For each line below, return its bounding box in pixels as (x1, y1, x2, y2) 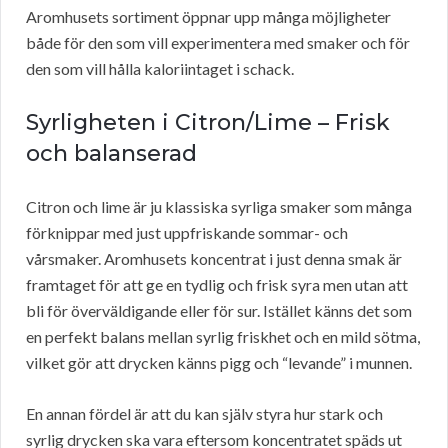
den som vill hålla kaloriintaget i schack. (26, 59, 294, 79)
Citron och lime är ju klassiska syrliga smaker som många (26, 197, 412, 217)
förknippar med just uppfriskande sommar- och (26, 223, 348, 243)
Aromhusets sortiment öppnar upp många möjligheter (26, 7, 391, 27)
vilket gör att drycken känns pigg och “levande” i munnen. (26, 353, 412, 373)
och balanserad (26, 140, 197, 168)
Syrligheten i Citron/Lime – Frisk (26, 109, 390, 137)
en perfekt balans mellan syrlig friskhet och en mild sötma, (26, 327, 420, 347)
